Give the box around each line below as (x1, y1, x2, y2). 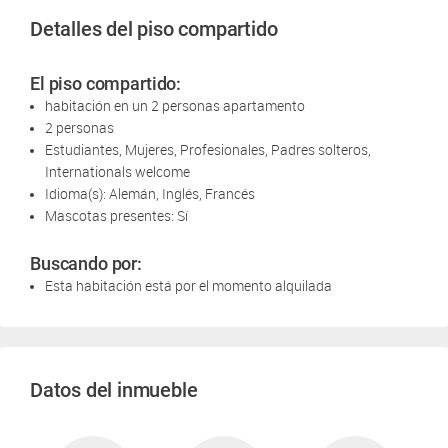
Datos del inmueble (30, 378, 198, 403)
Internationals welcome (45, 162, 190, 182)
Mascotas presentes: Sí (45, 206, 188, 226)
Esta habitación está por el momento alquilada (45, 276, 332, 296)
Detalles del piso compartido (30, 17, 278, 42)
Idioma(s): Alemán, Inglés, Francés (45, 184, 255, 204)
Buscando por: (30, 253, 143, 275)
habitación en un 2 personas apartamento (45, 96, 305, 116)
